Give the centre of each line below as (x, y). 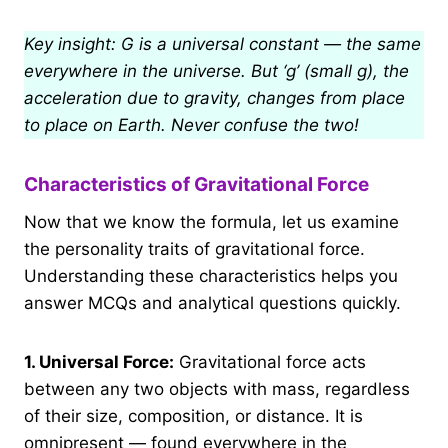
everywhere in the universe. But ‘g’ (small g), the (216, 71)
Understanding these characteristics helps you (211, 275)
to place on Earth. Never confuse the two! (191, 125)
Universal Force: (106, 361)
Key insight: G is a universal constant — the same (222, 44)
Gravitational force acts (270, 361)
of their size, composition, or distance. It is (193, 415)
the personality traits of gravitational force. (194, 248)
